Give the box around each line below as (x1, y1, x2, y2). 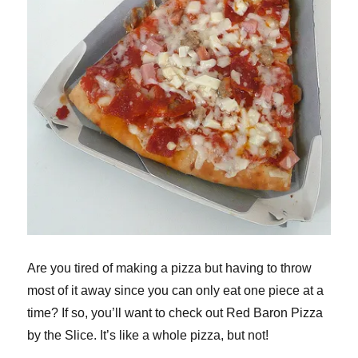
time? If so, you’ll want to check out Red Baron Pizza (27, 306, 324, 320)
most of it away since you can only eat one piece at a (27, 284, 324, 298)
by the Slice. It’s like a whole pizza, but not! (27, 328, 269, 343)
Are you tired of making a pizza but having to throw (27, 261, 312, 276)
